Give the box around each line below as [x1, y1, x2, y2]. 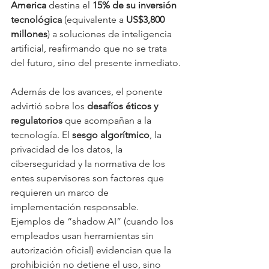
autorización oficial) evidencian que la [11, 244, 174, 256]
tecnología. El [11, 129, 72, 141]
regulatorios [11, 115, 62, 127]
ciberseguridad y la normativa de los [11, 158, 168, 170]
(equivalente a [62, 14, 126, 26]
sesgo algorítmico [72, 129, 150, 141]
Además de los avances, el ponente [11, 86, 165, 98]
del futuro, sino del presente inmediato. [11, 57, 181, 69]
